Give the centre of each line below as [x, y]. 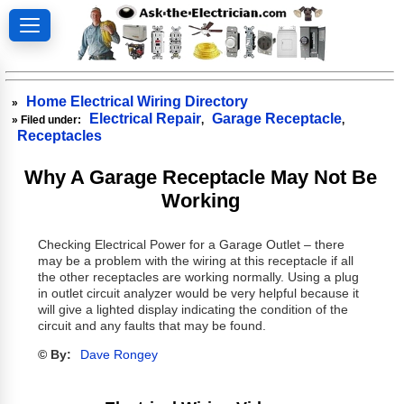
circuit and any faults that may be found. [151, 326]
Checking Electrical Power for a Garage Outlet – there [191, 245]
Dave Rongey [119, 355]
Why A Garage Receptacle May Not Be [200, 177]
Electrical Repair [146, 118]
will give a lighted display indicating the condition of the [193, 310]
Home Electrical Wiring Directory [138, 101]
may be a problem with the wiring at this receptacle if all [195, 262]
